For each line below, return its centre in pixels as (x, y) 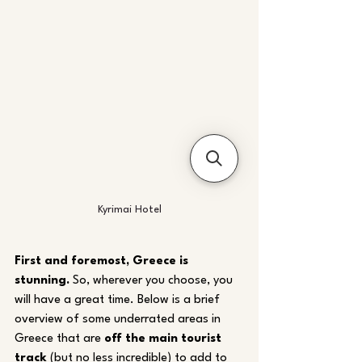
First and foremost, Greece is (103, 261)
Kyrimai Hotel (129, 210)
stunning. (42, 281)
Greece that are (59, 339)
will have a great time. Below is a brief (119, 300)
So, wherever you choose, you (153, 281)
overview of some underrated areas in (119, 320)
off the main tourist (164, 339)
